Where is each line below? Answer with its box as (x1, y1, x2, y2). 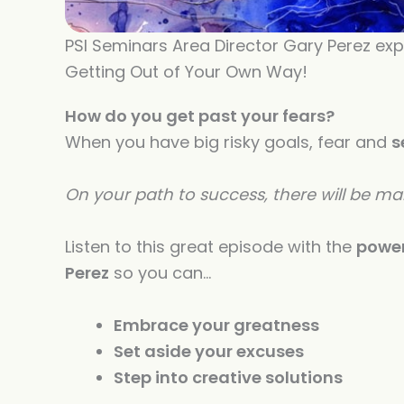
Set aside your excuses (114, 339, 304, 363)
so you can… (109, 261, 211, 284)
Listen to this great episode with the (65, 234, 356, 258)
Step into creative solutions (114, 365, 343, 389)
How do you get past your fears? (65, 104, 335, 127)
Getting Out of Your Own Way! (65, 60, 308, 83)
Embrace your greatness (114, 313, 319, 336)
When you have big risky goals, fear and (65, 130, 391, 153)
